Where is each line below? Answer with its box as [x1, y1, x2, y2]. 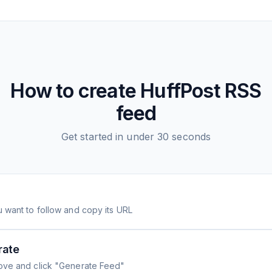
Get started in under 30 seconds [61, 131, 211, 143]
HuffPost [140, 79, 220, 103]
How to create [10, 79, 141, 103]
